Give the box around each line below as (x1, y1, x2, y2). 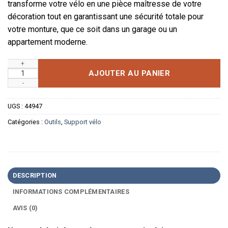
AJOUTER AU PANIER (88, 68, 170, 78)
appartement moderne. (8, 37, 88, 47)
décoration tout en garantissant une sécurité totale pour (8, 11, 204, 21)
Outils (44, 118, 61, 126)
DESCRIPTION (12, 171, 57, 179)
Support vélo (64, 118, 101, 126)
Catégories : (8, 118, 44, 126)
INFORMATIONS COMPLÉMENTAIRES (12, 187, 129, 195)
